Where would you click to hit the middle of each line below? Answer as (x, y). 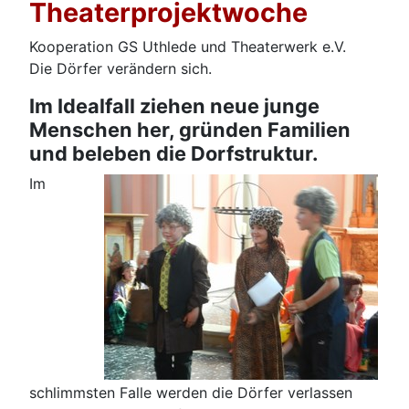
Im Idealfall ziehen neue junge (174, 105)
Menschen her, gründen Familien (190, 129)
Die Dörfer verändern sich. (121, 68)
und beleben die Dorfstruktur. (173, 153)
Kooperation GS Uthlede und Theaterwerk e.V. (188, 46)
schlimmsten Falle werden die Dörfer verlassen (191, 392)
